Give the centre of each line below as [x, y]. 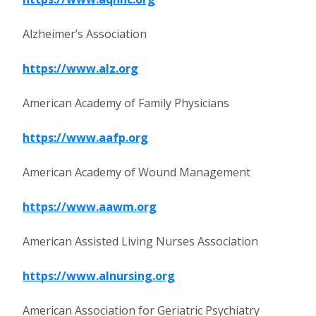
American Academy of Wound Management [136, 172]
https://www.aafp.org [85, 138]
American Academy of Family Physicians [126, 103]
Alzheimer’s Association [85, 34]
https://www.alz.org [80, 68]
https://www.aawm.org [90, 207]
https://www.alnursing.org [99, 276]
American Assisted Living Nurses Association [140, 241]
